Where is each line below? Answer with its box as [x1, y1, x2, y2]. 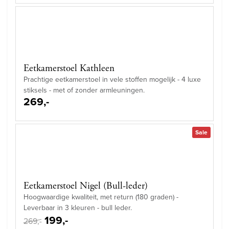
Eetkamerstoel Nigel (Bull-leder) [24, 180, 148, 193]
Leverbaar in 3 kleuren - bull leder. [24, 202, 132, 214]
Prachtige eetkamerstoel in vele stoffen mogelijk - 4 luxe [24, 74, 201, 85]
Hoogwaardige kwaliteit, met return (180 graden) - [24, 192, 178, 203]
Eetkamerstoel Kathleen [24, 62, 114, 75]
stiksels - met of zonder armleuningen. [24, 85, 145, 96]
